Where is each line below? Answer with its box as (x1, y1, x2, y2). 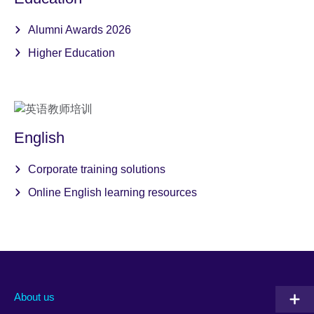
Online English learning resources (28, 186, 197, 198)
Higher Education (28, 46, 115, 59)
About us (14, 291, 55, 303)
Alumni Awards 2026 (28, 24, 131, 36)
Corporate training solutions (28, 163, 165, 176)
